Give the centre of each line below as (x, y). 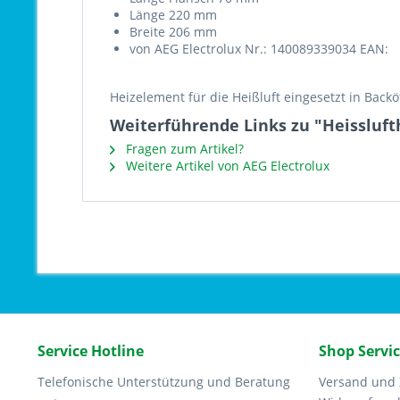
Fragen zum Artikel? (183, 149)
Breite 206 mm (173, 32)
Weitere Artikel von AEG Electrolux (226, 166)
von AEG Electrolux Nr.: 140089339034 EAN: (259, 49)
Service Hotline (91, 351)
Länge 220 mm (173, 15)
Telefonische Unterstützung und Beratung (164, 382)
